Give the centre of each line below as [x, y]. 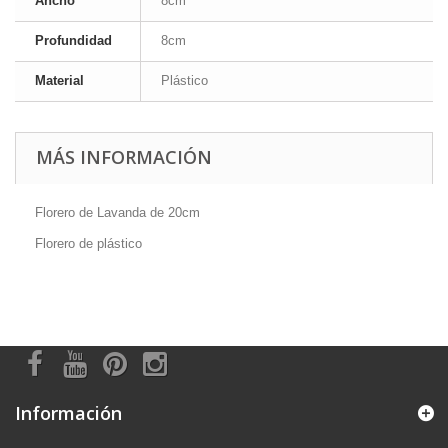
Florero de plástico [88, 244]
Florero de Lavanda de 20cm [117, 213]
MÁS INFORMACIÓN [124, 157]
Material [59, 81]
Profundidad [73, 41]
